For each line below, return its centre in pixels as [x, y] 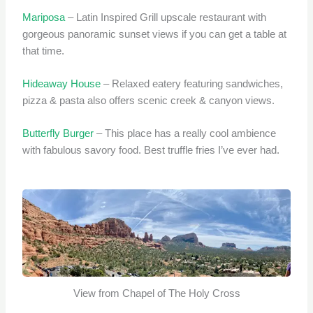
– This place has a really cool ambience [185, 134]
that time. [45, 51]
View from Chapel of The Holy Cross [156, 293]
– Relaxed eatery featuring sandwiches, [192, 84]
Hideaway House [62, 84]
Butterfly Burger [58, 134]
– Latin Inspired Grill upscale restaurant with [166, 17]
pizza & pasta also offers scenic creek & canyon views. [149, 101]
